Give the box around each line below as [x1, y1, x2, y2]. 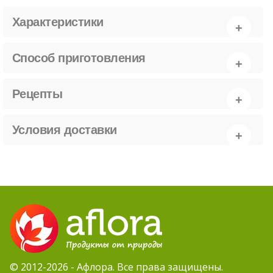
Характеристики [12, 15, 104, 29]
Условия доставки [12, 123, 117, 137]
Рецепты [12, 87, 63, 101]
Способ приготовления [12, 51, 146, 65]
